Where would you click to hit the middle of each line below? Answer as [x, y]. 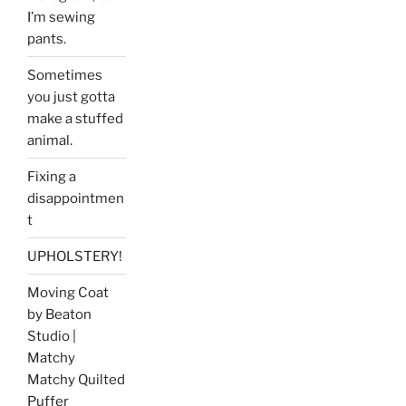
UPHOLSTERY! [75, 256]
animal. [50, 140]
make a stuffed [75, 118]
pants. [47, 39]
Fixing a [52, 176]
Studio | [52, 336]
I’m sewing [61, 17]
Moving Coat [68, 292]
